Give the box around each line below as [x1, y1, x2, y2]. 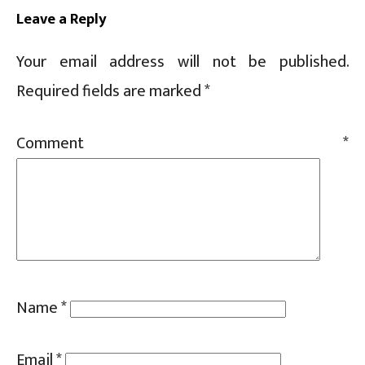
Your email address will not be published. [16, 47, 349, 76]
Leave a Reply [16, 7, 107, 33]
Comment [16, 129, 343, 157]
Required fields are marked [16, 77, 204, 105]
